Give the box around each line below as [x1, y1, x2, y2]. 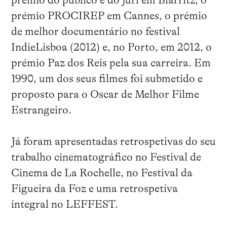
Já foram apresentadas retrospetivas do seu [11, 135, 216, 148]
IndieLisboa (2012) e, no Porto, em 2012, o [11, 41, 212, 54]
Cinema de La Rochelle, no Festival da [11, 167, 193, 179]
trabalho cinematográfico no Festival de [11, 151, 201, 164]
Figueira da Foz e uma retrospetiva [11, 182, 178, 195]
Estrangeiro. [11, 104, 71, 117]
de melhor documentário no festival [11, 25, 180, 38]
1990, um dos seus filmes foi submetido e [11, 72, 203, 85]
